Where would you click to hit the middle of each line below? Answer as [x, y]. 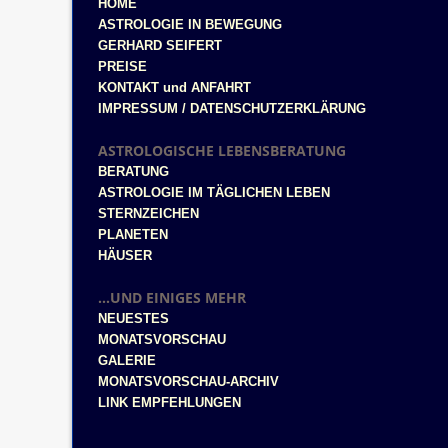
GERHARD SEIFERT [160, 45]
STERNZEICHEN [148, 213]
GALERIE [127, 360]
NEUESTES [133, 318]
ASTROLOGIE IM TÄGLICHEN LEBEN [214, 192]
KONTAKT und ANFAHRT [174, 87]
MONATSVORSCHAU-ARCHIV [188, 381]
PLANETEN [133, 234]
